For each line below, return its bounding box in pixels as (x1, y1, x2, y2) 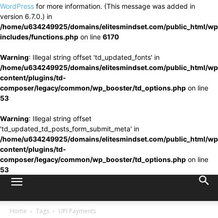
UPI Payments (58, 207, 96, 215)
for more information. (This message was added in (34, 2, 195, 10)
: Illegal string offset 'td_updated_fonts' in (29, 53, 160, 61)
